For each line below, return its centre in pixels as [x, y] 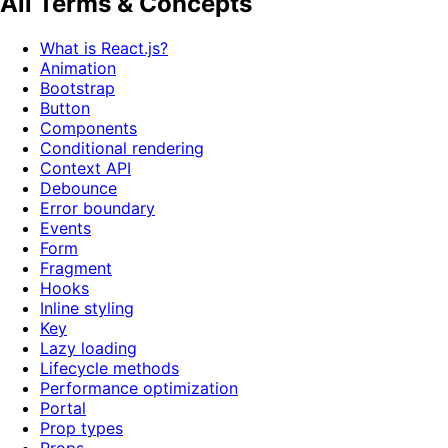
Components [88, 128]
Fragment [76, 268]
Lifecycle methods [109, 368]
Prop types [81, 428]
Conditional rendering [122, 148]
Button [65, 108]
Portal [63, 408]
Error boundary [97, 208]
